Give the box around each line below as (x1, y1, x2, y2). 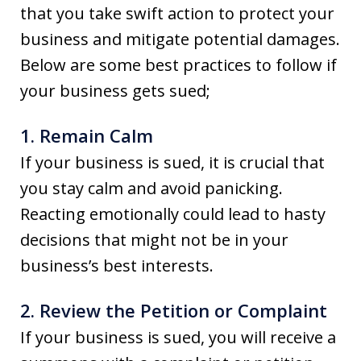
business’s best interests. (20, 254, 214, 276)
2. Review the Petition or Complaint (20, 297, 327, 322)
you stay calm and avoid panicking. (20, 176, 283, 199)
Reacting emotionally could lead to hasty (20, 202, 326, 225)
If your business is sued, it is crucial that (20, 151, 325, 173)
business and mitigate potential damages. (20, 27, 340, 50)
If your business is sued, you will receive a (20, 326, 336, 348)
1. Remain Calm (20, 122, 153, 147)
